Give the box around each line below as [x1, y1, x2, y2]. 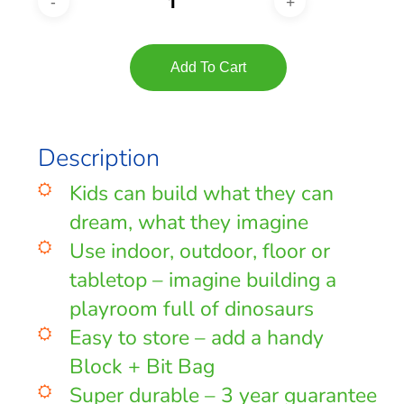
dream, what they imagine [69, 208, 308, 237]
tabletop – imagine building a [69, 266, 336, 295]
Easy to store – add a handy [69, 324, 324, 353]
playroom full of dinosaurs [69, 295, 314, 324]
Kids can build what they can [69, 179, 334, 208]
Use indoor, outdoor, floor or [69, 237, 330, 266]
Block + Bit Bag [69, 353, 215, 381]
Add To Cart [170, 60, 247, 76]
